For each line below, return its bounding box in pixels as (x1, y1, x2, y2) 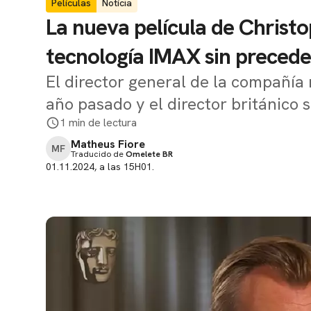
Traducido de (71, 149, 126, 160)
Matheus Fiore (71, 137, 145, 151)
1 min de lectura (60, 115, 137, 130)
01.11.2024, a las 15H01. (46, 160, 154, 173)
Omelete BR (126, 149, 173, 160)
